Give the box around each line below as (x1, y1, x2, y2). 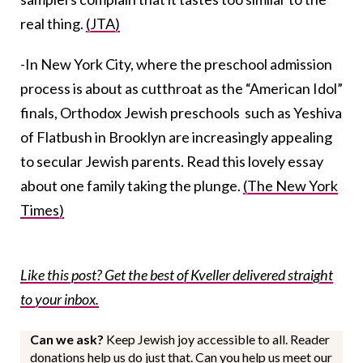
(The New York (243, 177, 338, 195)
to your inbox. (20, 290, 99, 309)
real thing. (20, 15, 86, 33)
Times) (20, 201, 64, 220)
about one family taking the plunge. (20, 177, 243, 195)
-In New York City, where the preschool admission (20, 55, 332, 74)
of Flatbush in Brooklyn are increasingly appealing (20, 128, 332, 147)
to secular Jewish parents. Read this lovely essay (20, 152, 323, 171)
